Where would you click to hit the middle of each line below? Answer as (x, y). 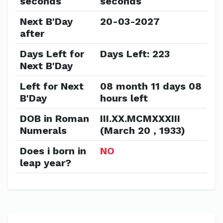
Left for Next (52, 86)
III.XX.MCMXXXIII (140, 118)
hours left (124, 98)
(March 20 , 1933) (143, 130)
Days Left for (52, 54)
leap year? (46, 163)
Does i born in (53, 151)
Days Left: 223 (135, 54)
